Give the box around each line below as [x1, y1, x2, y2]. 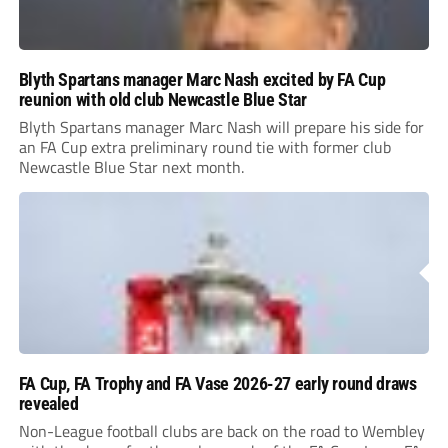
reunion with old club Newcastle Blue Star [18, 89, 307, 111]
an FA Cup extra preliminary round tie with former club [18, 135, 391, 160]
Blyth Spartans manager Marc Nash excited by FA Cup [18, 69, 386, 91]
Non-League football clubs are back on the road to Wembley [18, 419, 425, 444]
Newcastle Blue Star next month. [18, 155, 244, 180]
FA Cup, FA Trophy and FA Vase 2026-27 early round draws [18, 373, 417, 395]
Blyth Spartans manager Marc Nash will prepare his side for [18, 115, 424, 140]
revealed [18, 393, 79, 415]
